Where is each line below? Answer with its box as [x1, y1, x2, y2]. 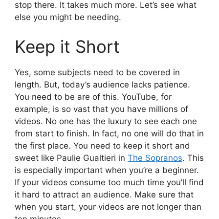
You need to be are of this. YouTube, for [15, 91, 172, 102]
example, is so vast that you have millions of [15, 104, 188, 114]
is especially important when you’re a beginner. [15, 165, 199, 175]
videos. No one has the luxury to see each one [15, 116, 197, 126]
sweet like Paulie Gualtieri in [15, 153, 128, 163]
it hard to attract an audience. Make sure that [15, 189, 194, 199]
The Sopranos [128, 153, 182, 163]
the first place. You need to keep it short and [15, 140, 190, 151]
